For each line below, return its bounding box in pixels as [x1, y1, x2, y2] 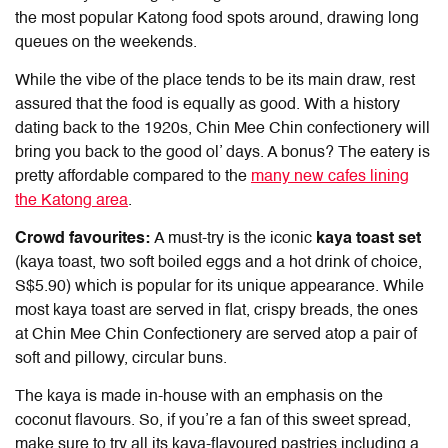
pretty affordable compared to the [15, 169, 251, 186]
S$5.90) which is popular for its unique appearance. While [15, 279, 424, 296]
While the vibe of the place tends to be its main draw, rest [15, 73, 415, 90]
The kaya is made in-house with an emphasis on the [15, 389, 383, 406]
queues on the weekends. [15, 35, 201, 52]
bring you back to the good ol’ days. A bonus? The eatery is [15, 145, 430, 162]
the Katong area [15, 193, 128, 210]
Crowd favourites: [15, 231, 154, 248]
